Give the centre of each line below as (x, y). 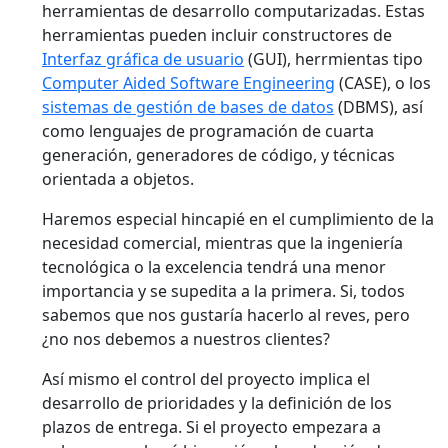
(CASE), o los (383, 83)
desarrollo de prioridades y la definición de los (217, 403)
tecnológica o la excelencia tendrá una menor (214, 267)
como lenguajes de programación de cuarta (208, 131)
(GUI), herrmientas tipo (333, 59)
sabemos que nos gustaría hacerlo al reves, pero (226, 315)
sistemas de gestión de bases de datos (188, 107)
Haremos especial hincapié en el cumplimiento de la (238, 219)
